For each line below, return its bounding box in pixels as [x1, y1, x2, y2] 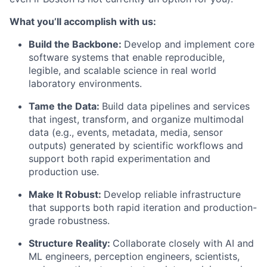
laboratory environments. [29, 77, 142, 89]
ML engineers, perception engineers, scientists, [29, 250, 240, 262]
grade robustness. [29, 215, 110, 226]
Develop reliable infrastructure [104, 188, 241, 200]
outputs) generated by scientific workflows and [29, 139, 243, 151]
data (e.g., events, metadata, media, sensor [29, 126, 223, 138]
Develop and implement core [124, 38, 254, 50]
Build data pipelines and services [102, 100, 250, 112]
